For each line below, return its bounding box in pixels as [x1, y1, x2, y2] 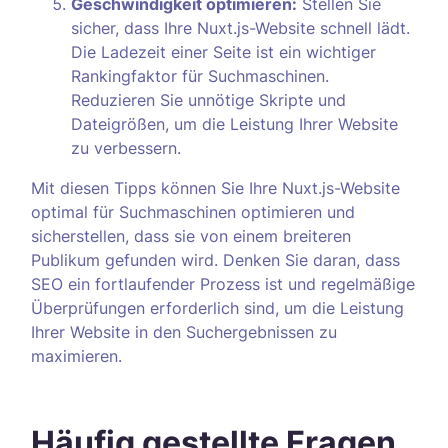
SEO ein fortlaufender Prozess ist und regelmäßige [31, 274, 415, 294]
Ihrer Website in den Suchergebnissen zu [31, 322, 337, 342]
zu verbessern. [71, 138, 181, 158]
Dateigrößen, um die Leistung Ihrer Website [71, 114, 398, 134]
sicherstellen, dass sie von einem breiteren [31, 226, 351, 246]
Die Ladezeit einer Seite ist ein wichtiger [71, 42, 376, 62]
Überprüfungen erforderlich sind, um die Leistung [31, 298, 404, 318]
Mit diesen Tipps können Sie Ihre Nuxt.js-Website [31, 178, 400, 198]
